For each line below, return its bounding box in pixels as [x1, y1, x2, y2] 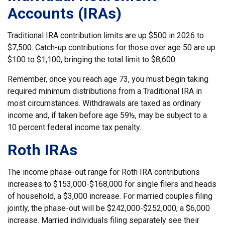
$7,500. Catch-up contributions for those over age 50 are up [8, 43, 215, 52]
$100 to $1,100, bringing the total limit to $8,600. [8, 55, 177, 64]
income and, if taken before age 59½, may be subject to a [8, 110, 207, 120]
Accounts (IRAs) [8, 5, 122, 22]
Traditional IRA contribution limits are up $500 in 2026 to [8, 31, 204, 40]
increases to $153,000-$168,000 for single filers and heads [8, 179, 216, 189]
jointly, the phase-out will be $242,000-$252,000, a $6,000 [8, 203, 210, 213]
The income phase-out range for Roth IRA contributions [8, 167, 200, 177]
